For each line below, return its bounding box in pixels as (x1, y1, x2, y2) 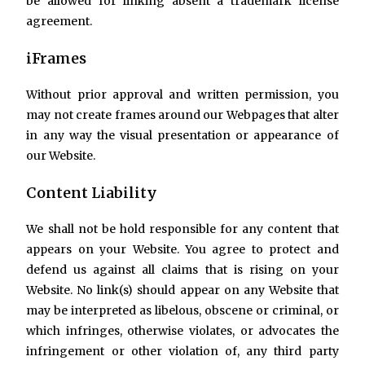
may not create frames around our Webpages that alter (26, 108, 339, 122)
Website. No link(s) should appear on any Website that (26, 283, 339, 297)
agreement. (26, 14, 93, 29)
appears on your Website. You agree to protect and (26, 242, 339, 257)
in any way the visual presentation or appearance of (26, 128, 339, 143)
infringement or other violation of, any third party (26, 344, 339, 358)
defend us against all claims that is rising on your (26, 262, 339, 277)
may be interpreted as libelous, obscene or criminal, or (26, 303, 339, 318)
